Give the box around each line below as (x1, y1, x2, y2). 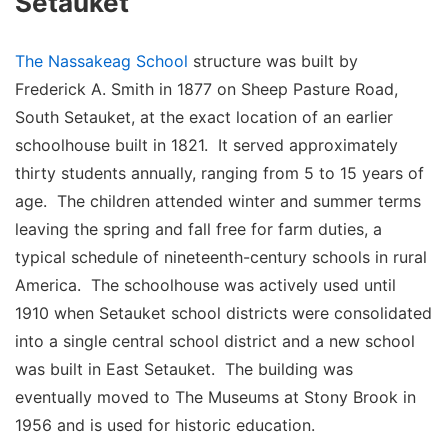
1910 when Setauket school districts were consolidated (15, 302, 432, 323)
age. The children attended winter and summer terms (15, 190, 421, 211)
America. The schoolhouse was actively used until (15, 274, 396, 295)
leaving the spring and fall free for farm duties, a (15, 218, 382, 239)
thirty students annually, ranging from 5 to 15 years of (15, 162, 424, 183)
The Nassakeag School (15, 50, 193, 71)
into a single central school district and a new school (15, 330, 415, 351)
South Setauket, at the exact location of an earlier (15, 106, 393, 127)
